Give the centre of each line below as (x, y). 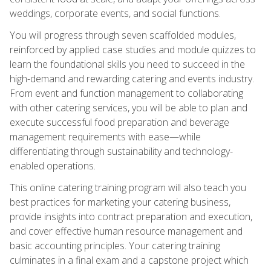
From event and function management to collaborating (126, 93)
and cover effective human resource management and (126, 231)
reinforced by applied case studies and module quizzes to (133, 49)
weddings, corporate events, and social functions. (115, 13)
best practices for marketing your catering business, (120, 202)
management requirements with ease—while (105, 136)
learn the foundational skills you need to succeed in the (127, 64)
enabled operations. (53, 165)
